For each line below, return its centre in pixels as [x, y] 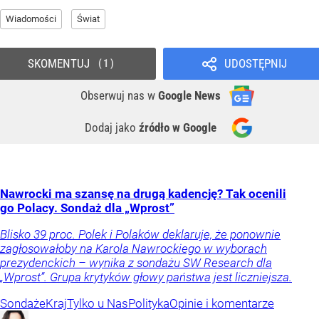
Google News [189, 96]
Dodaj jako [112, 128]
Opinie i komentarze [222, 304]
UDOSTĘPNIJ [255, 64]
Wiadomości [31, 19]
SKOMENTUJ [58, 64]
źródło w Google [178, 128]
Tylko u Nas [98, 304]
